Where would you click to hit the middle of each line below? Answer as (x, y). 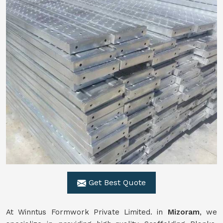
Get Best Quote (116, 182)
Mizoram (183, 212)
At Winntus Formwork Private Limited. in (87, 212)
